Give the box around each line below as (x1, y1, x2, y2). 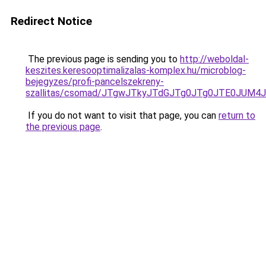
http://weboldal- (180, 53, 249, 65)
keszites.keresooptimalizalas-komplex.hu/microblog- (26, 65, 246, 76)
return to (218, 110, 255, 121)
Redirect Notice (11, 14, 92, 28)
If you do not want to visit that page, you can (26, 110, 218, 121)
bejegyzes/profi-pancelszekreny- (26, 76, 164, 87)
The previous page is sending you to (26, 53, 180, 65)
